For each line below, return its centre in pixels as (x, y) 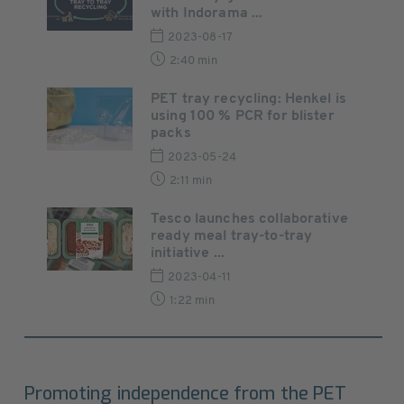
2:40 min (193, 61)
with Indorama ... (207, 14)
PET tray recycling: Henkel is (249, 100)
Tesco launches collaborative (249, 220)
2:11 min (191, 181)
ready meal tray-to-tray (232, 237)
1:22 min (192, 301)
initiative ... (188, 254)
